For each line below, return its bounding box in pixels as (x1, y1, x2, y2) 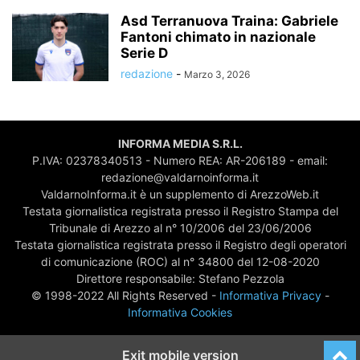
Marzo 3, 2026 (184, 68, 250, 80)
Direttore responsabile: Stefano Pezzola (76, 272, 284, 285)
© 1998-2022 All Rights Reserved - (31, 288, 219, 302)
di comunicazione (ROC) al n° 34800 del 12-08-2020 (40, 255, 320, 268)
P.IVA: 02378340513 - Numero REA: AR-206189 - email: (32, 153, 328, 167)
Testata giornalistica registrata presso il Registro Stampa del (22, 204, 338, 218)
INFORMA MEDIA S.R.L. (117, 137, 243, 150)
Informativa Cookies (128, 305, 232, 319)
